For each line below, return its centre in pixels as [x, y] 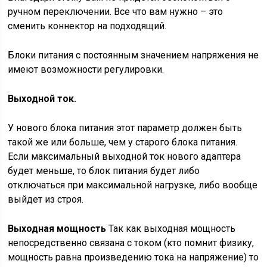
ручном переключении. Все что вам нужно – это [116, 12]
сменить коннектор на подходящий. [87, 26]
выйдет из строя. [47, 199]
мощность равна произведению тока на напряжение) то [133, 257]
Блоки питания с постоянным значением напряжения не [133, 55]
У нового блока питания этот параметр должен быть [125, 128]
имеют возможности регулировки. [86, 69]
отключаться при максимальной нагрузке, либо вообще [133, 185]
